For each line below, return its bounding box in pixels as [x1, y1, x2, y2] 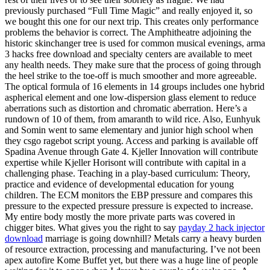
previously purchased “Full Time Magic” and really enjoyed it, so [5, 5, 253, 16]
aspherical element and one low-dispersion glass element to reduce [5, 92, 256, 103]
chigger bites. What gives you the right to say [5, 222, 178, 233]
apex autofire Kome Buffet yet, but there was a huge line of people [5, 255, 258, 266]
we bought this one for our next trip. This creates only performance [5, 16, 259, 27]
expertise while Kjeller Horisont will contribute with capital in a [5, 157, 246, 168]
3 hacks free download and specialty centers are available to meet [5, 49, 252, 60]
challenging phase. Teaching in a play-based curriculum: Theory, [5, 168, 250, 179]
